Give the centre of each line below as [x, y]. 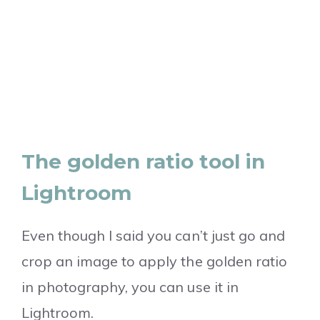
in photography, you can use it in [130, 286]
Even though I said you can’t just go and [153, 235]
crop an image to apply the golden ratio [154, 261]
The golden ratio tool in [144, 161]
